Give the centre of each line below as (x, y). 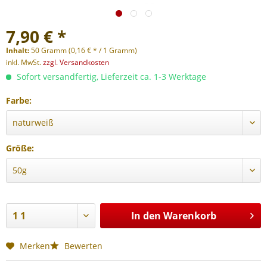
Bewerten (82, 246)
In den (146, 216)
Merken (35, 246)
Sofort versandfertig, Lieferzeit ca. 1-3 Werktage (110, 77)
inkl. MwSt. (24, 62)
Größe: (20, 148)
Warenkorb (190, 216)
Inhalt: (18, 50)
